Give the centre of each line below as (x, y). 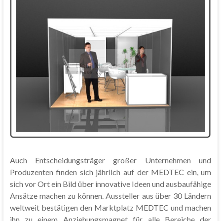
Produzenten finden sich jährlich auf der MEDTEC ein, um (110, 172)
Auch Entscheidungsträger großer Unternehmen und (110, 160)
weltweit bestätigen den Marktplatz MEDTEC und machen (110, 208)
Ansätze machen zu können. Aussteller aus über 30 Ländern (110, 196)
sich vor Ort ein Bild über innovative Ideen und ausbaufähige (110, 184)
